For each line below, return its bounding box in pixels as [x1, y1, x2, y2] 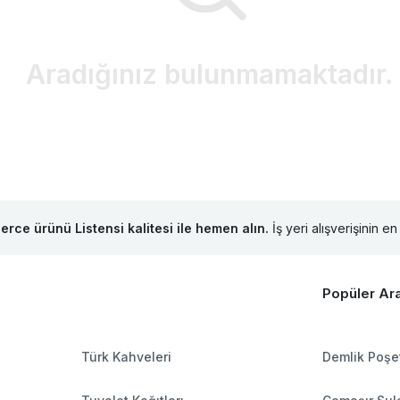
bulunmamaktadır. [156, 58, 393, 91]
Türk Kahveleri [80, 349, 171, 365]
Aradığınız [25, 58, 157, 91]
